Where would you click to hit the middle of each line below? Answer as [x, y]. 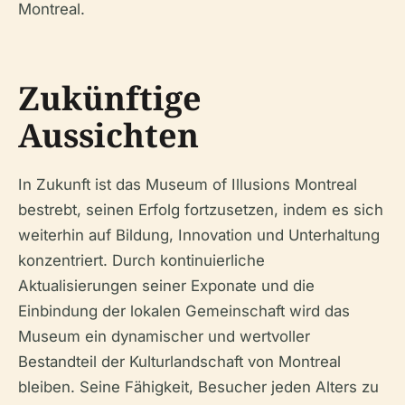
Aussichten [108, 135]
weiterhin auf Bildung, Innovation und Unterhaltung [199, 235]
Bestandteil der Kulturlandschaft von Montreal [179, 361]
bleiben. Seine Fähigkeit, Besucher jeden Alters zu [198, 386]
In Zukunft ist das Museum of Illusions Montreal [188, 184]
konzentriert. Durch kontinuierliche [141, 260]
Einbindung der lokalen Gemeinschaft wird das [184, 311]
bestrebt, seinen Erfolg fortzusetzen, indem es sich [201, 209]
